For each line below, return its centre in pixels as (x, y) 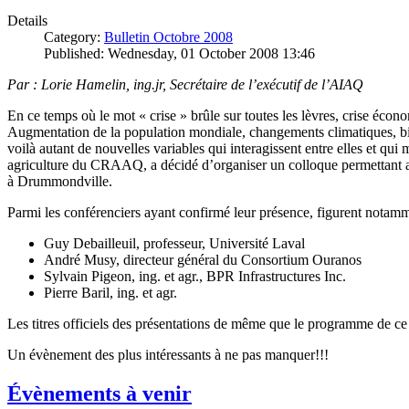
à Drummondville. (63, 181)
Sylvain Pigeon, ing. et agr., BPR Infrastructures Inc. (195, 276)
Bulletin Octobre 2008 (168, 37)
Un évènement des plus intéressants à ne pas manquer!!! (168, 354)
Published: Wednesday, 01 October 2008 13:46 (179, 53)
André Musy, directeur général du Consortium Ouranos (203, 259)
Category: (74, 37)
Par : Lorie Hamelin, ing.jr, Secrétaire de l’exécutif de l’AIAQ (185, 84)
